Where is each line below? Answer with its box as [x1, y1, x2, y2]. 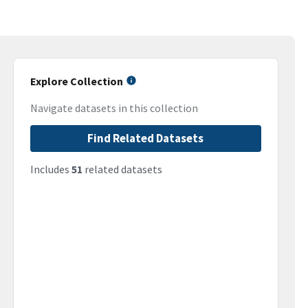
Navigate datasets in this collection [30, 101, 198, 115]
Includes [30, 162, 71, 177]
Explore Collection [30, 74, 123, 88]
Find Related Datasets [87, 131, 204, 146]
